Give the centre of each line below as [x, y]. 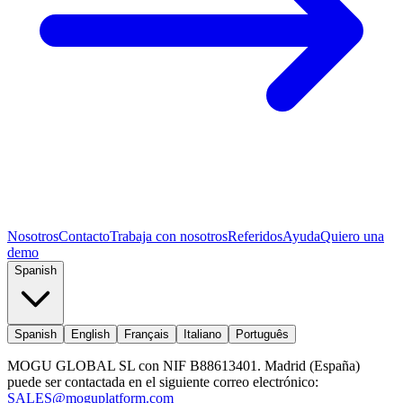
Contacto [84, 236]
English [90, 334]
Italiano [202, 334]
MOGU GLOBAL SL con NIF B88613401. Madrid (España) [184, 365]
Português [262, 334]
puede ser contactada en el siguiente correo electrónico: [163, 381]
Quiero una [352, 236]
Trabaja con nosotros [169, 236]
